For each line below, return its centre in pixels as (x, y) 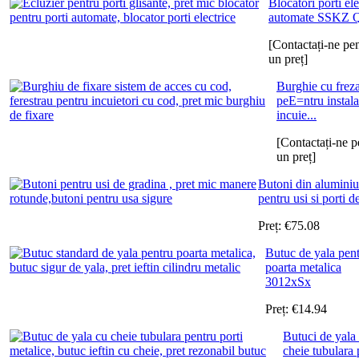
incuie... (296, 115)
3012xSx (288, 281)
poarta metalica (303, 267)
